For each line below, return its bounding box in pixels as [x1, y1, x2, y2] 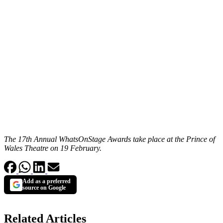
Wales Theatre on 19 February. [4, 144, 102, 153]
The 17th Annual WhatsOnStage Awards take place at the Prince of [4, 135, 215, 144]
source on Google [22, 185, 66, 191]
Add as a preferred [22, 178, 71, 185]
